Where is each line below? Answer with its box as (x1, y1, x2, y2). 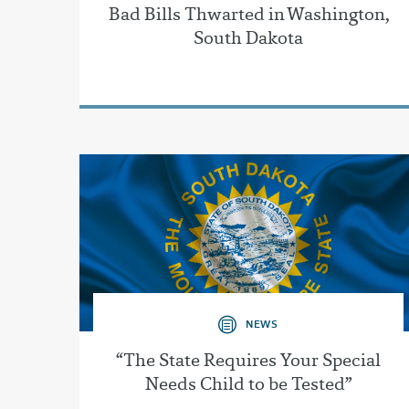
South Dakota (194, 26, 303, 50)
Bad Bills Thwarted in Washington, (108, 2, 389, 26)
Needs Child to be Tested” (144, 371, 352, 395)
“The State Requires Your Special (116, 347, 381, 372)
